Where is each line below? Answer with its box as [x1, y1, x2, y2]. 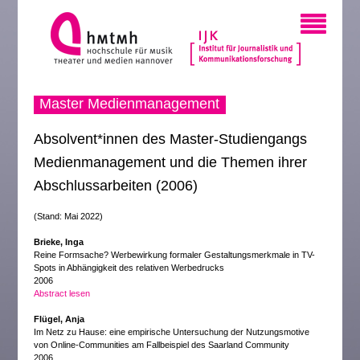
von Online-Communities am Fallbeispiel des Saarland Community [34, 340, 290, 350]
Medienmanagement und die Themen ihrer [34, 154, 308, 170]
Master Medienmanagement [39, 96, 220, 112]
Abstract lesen [34, 288, 91, 298]
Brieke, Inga [34, 237, 84, 247]
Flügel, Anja [34, 314, 85, 324]
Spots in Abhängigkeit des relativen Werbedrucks [34, 263, 225, 272]
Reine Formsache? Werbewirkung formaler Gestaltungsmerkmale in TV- [34, 250, 316, 260]
